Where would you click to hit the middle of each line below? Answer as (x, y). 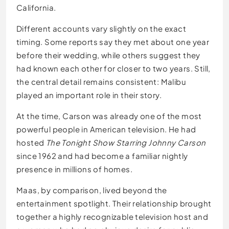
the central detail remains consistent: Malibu (101, 81)
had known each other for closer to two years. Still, (113, 68)
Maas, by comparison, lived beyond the (92, 190)
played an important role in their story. (89, 95)
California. (36, 7)
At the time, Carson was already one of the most (109, 116)
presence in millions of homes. (74, 169)
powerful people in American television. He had (106, 129)
